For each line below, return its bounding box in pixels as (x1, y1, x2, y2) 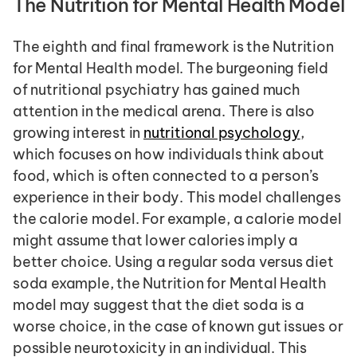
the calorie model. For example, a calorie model (13, 209, 342, 228)
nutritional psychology (143, 123, 300, 142)
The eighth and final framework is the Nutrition (13, 37, 334, 56)
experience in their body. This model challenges (13, 187, 341, 206)
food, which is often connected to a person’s (13, 166, 320, 185)
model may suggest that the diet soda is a (13, 295, 304, 314)
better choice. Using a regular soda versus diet (13, 252, 334, 271)
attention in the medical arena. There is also (13, 101, 315, 120)
